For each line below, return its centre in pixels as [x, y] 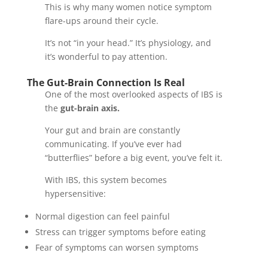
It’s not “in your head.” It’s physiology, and [128, 43]
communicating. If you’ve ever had [113, 144]
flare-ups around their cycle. [101, 21]
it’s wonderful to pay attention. [106, 57]
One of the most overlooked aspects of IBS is [133, 95]
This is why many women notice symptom [128, 7]
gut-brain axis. [90, 108]
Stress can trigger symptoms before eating [120, 232]
